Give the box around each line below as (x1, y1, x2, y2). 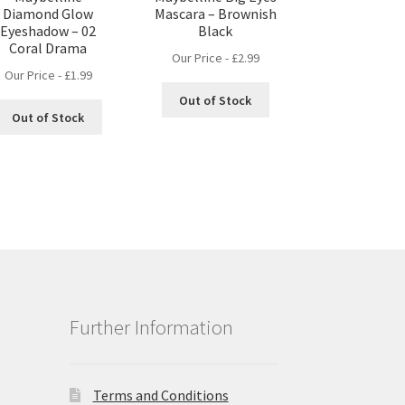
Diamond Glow (3, 5, 94, 24)
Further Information (69, 314, 233, 340)
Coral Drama (9, 39, 88, 58)
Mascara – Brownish (154, 5, 277, 24)
